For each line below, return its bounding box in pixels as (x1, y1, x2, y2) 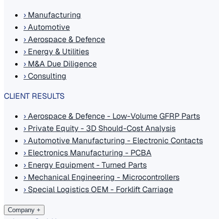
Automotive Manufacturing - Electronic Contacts (26, 135, 203, 146)
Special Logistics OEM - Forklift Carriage (26, 184, 173, 195)
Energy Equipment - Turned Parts (26, 160, 147, 170)
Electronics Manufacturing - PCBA (26, 148, 152, 158)
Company (8, 206, 35, 214)
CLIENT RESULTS (4, 91, 65, 101)
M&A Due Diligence (26, 59, 97, 69)
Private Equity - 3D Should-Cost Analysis (26, 123, 175, 133)
